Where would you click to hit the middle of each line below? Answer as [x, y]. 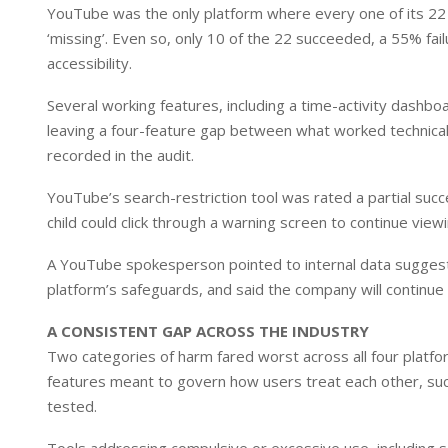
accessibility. [89, 63]
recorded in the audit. [120, 155]
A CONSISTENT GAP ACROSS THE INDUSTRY [208, 331]
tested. [72, 406]
